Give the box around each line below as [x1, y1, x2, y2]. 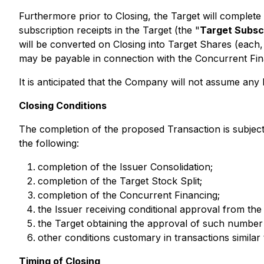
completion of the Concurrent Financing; [38, 189, 220, 201]
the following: [19, 137, 79, 149]
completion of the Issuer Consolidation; [38, 161, 213, 173]
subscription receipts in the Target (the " [19, 24, 200, 36]
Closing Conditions [19, 100, 107, 111]
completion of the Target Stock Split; [38, 175, 202, 187]
